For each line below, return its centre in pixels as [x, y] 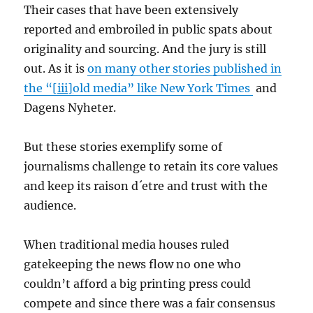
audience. [50, 205]
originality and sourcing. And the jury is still [145, 49]
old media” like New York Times [163, 88]
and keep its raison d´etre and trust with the [146, 186]
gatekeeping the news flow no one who [133, 264]
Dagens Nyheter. [70, 108]
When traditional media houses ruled [127, 245]
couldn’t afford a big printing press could [138, 284]
